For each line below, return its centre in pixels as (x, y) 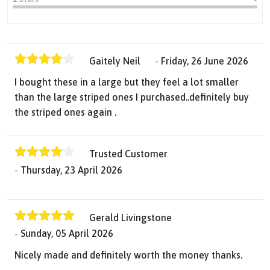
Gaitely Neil (115, 61)
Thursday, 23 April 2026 (71, 170)
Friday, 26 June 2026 (205, 61)
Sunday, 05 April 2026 (67, 234)
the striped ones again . (65, 112)
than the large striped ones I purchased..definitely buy (132, 97)
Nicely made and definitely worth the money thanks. (128, 255)
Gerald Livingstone (130, 218)
